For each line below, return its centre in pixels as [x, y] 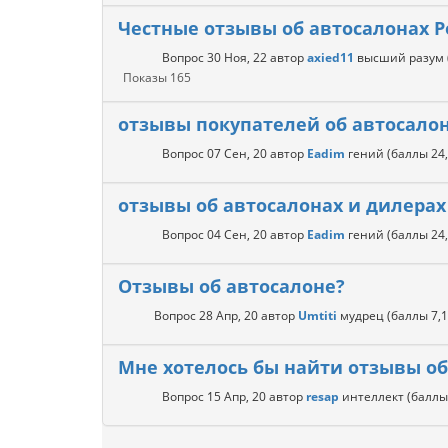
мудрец [362, 315]
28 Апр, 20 [228, 315]
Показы [146, 77]
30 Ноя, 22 [237, 57]
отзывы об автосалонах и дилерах [282, 205]
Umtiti [317, 315]
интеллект [373, 396]
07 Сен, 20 [237, 153]
